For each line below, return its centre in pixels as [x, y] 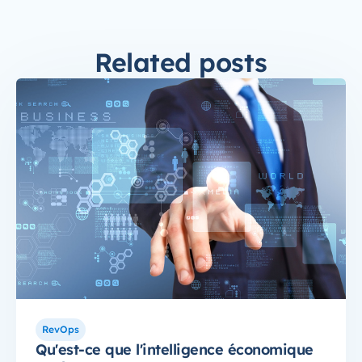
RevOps [61, 329]
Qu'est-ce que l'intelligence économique [175, 349]
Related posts [181, 63]
